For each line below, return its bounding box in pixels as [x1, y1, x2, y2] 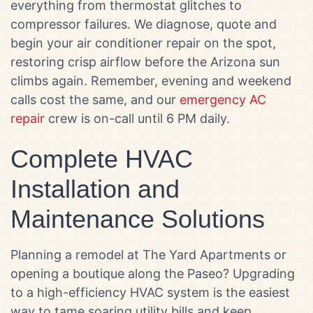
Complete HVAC [10, 144, 193, 173]
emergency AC [180, 92, 266, 108]
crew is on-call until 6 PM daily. [45, 111, 230, 126]
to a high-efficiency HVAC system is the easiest [10, 284, 290, 300]
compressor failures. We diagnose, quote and [10, 17, 277, 32]
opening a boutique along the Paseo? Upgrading [10, 265, 295, 281]
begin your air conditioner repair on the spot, [10, 36, 276, 51]
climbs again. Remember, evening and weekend [10, 73, 291, 89]
